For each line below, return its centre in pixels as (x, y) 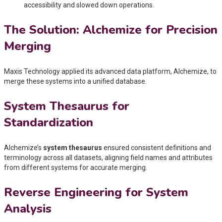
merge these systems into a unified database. (75, 81)
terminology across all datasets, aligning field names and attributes (108, 157)
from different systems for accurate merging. (76, 167)
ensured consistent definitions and (157, 147)
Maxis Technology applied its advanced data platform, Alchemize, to (110, 71)
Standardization (49, 122)
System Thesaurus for (67, 106)
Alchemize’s (24, 147)
